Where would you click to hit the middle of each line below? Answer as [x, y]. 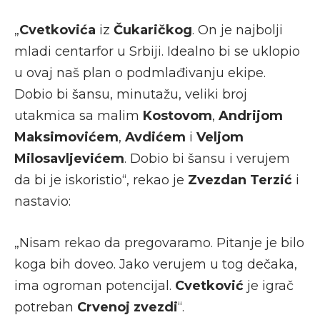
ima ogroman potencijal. [95, 285]
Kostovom [177, 115]
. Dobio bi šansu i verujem [207, 158]
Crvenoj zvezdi [127, 307]
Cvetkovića [59, 30]
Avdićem [157, 137]
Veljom [220, 137]
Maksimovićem [66, 137]
